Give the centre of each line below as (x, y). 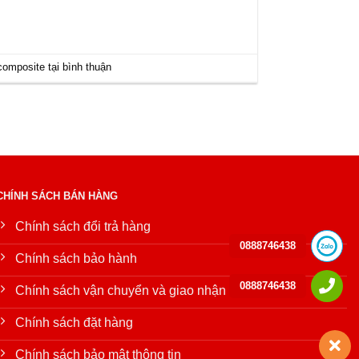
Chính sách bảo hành (76, 258)
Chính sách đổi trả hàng (83, 226)
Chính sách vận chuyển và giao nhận (121, 290)
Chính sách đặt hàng (74, 322)
